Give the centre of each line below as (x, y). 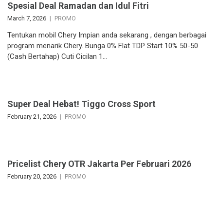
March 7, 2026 (27, 18)
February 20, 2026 (32, 177)
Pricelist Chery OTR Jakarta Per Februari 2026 (99, 164)
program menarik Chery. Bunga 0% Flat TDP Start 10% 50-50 (103, 46)
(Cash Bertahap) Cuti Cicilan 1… (57, 57)
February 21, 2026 (32, 117)
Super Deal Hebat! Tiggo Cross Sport (82, 104)
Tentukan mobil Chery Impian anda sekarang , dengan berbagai (107, 35)
